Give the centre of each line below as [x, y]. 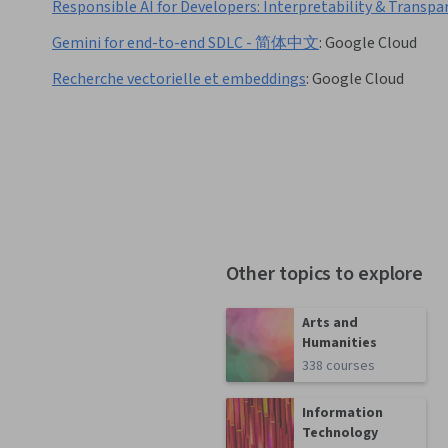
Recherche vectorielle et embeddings [179, 79]
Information [343, 413]
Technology [340, 433]
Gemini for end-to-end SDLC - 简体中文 [185, 43]
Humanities [340, 343]
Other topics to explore [324, 274]
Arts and [330, 323]
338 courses [339, 366]
